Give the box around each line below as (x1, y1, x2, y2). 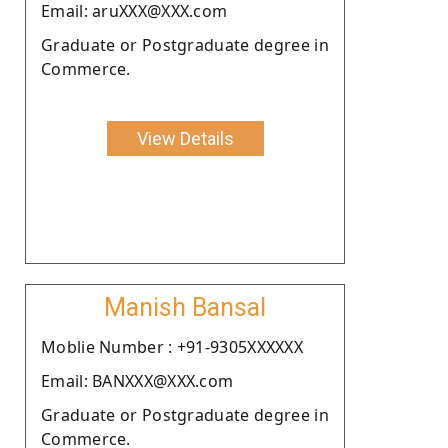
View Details (136, 127, 234, 149)
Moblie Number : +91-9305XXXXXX (41, 335, 303, 358)
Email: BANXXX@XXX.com (41, 369, 234, 392)
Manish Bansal (104, 292, 266, 322)
